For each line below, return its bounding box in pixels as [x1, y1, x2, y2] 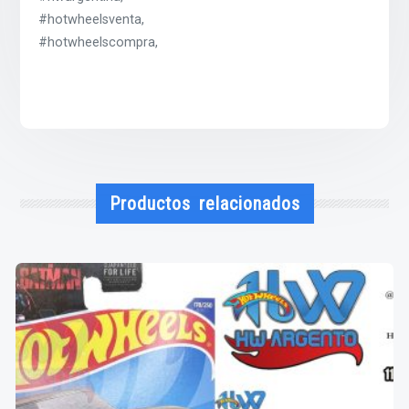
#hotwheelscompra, [38, 35, 159, 51]
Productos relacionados [109, 192, 300, 215]
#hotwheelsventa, [38, 12, 145, 28]
